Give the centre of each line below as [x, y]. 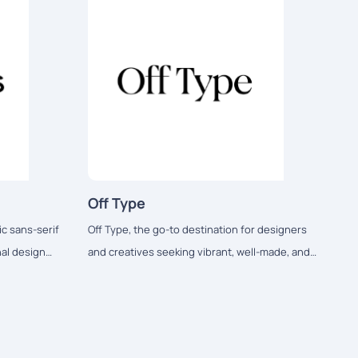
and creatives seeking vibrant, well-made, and [199, 252]
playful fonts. [120, 274]
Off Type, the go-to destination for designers [197, 230]
